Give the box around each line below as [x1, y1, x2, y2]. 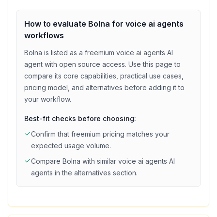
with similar [80, 157, 118, 165]
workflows [24, 31, 64, 40]
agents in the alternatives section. [31, 169, 138, 177]
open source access [57, 60, 125, 68]
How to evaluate [24, 19, 88, 29]
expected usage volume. [31, 141, 111, 150]
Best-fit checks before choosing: [24, 114, 136, 123]
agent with [24, 60, 57, 68]
